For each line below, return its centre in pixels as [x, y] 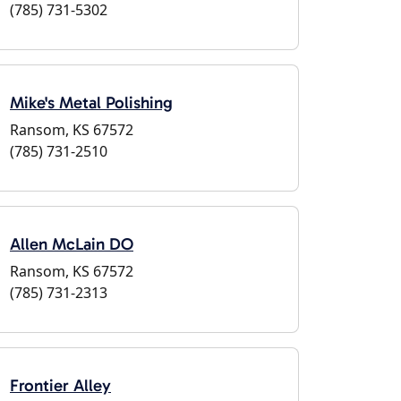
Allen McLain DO [72, 244]
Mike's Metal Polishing [91, 102]
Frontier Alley [60, 385]
